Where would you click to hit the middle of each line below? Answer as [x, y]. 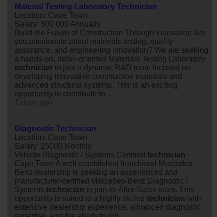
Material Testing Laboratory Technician [86, 6]
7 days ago [33, 102]
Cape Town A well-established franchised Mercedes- [105, 163]
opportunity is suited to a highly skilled [81, 198]
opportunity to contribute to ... [64, 93]
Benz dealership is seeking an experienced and [96, 172]
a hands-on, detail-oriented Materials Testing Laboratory [110, 59]
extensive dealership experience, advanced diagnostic [108, 207]
